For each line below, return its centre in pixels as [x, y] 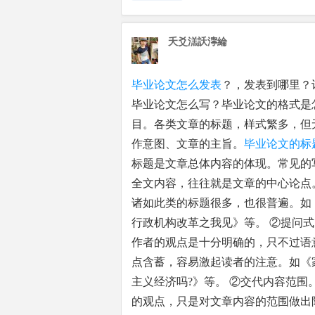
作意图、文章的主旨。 [188, 144]
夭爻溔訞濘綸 [198, 42]
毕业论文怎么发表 [176, 85]
